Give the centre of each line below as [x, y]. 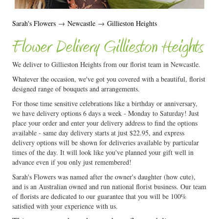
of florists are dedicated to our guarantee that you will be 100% [99, 196]
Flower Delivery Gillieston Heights [108, 48]
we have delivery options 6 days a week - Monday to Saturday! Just [106, 113]
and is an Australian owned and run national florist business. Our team [109, 186]
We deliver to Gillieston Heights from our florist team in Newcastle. [106, 64]
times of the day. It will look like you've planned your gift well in [103, 152]
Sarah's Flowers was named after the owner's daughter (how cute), [104, 177]
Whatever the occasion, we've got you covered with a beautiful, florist [109, 79]
